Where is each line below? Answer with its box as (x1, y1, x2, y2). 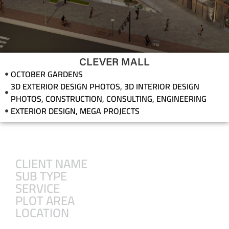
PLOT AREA (15, 189, 75, 212)
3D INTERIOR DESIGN (124, 78, 199, 94)
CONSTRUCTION (45, 90, 102, 106)
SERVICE (15, 176, 60, 200)
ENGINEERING (156, 90, 207, 106)
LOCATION (15, 201, 69, 224)
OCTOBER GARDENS (11, 66, 83, 82)
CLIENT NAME (15, 152, 87, 175)
